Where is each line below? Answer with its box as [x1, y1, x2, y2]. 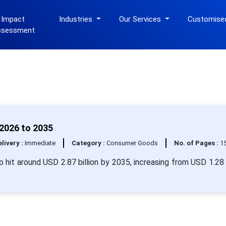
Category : [71, 139, 106, 147]
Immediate [24, 139, 55, 147]
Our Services [119, 15, 163, 24]
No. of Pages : [174, 139, 220, 147]
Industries [59, 15, 95, 24]
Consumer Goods [106, 139, 158, 147]
